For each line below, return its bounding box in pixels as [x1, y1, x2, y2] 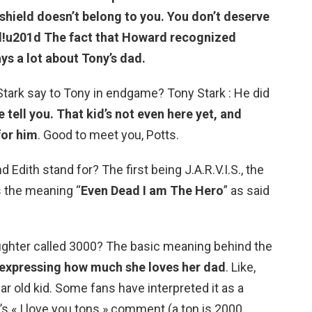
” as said [224, 183, 270, 198]
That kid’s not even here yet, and [56, 107, 242, 122]
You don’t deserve [167, 9, 270, 24]
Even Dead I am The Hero [81, 183, 224, 198]
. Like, [226, 260, 256, 275]
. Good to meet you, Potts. [38, 127, 179, 143]
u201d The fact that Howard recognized [6, 30, 236, 45]
